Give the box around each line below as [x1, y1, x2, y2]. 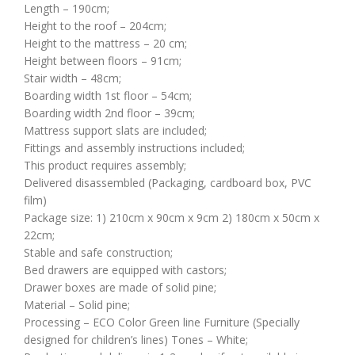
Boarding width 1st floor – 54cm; [24, 87, 192, 103]
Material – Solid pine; [24, 296, 130, 312]
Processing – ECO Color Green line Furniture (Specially [24, 314, 300, 330]
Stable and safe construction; [24, 244, 173, 260]
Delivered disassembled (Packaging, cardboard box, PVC [24, 174, 311, 190]
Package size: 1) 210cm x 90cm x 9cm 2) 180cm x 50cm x [24, 209, 319, 225]
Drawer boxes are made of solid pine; [24, 279, 216, 295]
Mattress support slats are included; [24, 122, 207, 138]
